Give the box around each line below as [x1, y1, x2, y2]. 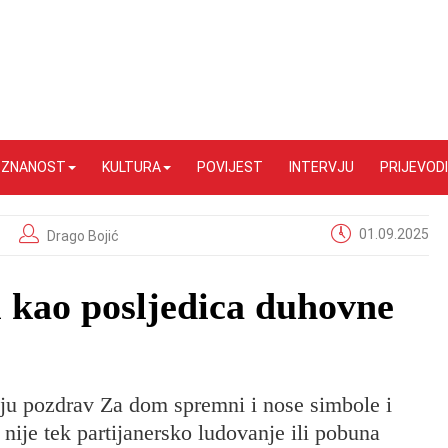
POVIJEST [197, 159, 263, 175]
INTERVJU [289, 159, 354, 175]
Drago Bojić [47, 228, 120, 244]
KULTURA [102, 159, 161, 175]
